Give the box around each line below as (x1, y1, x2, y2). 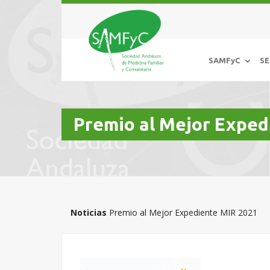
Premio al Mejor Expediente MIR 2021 (109, 207, 257, 218)
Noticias (71, 207, 107, 218)
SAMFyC (209, 55, 240, 64)
